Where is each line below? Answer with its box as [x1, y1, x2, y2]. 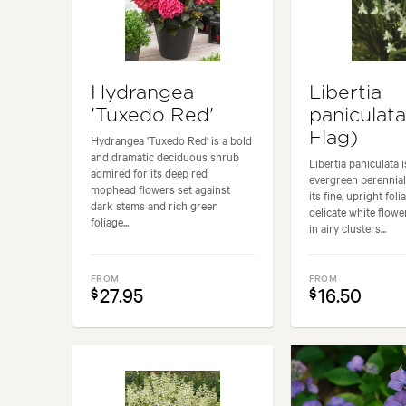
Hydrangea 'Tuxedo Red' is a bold [91, 130, 252, 148]
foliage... [91, 212, 129, 229]
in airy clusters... [308, 218, 386, 236]
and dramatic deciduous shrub [91, 147, 239, 164]
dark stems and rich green [91, 196, 218, 213]
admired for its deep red [91, 163, 208, 180]
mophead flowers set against [91, 179, 230, 197]
